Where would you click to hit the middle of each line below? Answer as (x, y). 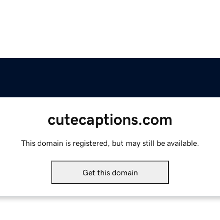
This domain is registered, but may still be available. (110, 143)
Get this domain (110, 173)
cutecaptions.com (110, 120)
